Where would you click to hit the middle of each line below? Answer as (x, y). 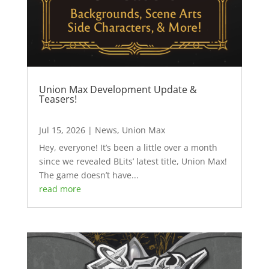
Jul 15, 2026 (62, 130)
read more (60, 189)
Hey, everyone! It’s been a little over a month (128, 147)
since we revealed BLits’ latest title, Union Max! (133, 161)
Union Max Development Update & (118, 89)
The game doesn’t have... (89, 175)
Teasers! (58, 99)
